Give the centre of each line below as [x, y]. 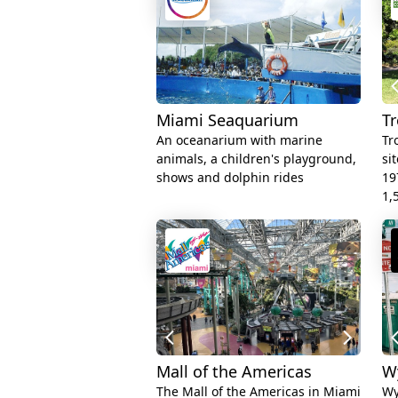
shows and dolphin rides [230, 177]
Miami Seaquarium [227, 119]
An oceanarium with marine [239, 139]
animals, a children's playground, [256, 158]
